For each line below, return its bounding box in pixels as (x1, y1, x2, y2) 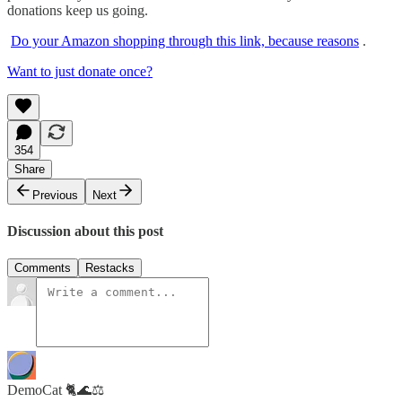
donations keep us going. (7, 2, 148, 18)
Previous (32, 188, 78, 202)
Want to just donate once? (7, 63, 153, 79)
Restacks (85, 261, 135, 275)
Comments (14, 261, 71, 275)
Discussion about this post (7, 223, 163, 240)
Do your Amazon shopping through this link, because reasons (11, 32, 359, 48)
